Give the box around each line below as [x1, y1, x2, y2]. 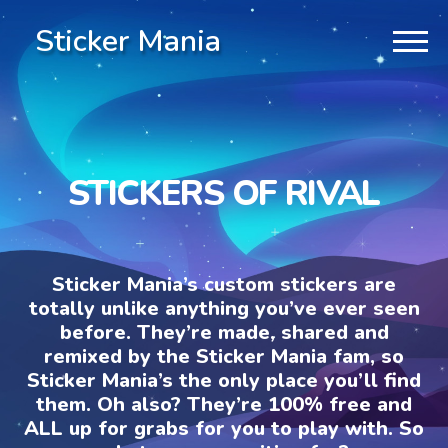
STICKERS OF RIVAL [68, 169, 380, 217]
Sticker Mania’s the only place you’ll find [27, 366, 421, 394]
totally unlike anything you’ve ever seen [28, 294, 420, 322]
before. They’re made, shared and [59, 318, 389, 346]
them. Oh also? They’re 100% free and [36, 390, 412, 418]
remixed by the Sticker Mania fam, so [44, 342, 404, 370]
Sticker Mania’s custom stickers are [52, 270, 396, 298]
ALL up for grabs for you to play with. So [24, 414, 424, 442]
